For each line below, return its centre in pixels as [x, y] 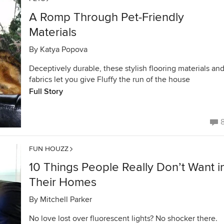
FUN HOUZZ [49, 149]
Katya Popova [64, 49]
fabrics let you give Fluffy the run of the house [109, 79]
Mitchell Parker [66, 199]
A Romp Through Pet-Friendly [106, 17]
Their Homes [63, 182]
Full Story [46, 91]
